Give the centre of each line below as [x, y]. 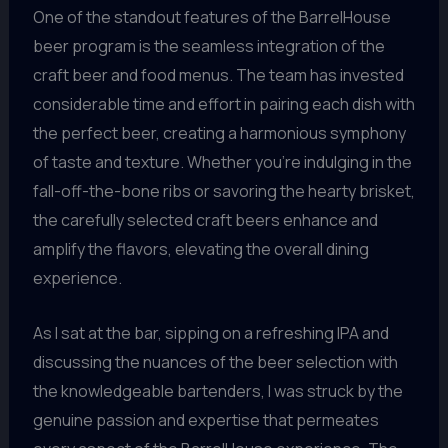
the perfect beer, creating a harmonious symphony [219, 132]
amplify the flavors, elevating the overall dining [200, 248]
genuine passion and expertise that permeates [205, 419]
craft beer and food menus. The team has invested [218, 74]
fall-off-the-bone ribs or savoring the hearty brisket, [223, 190]
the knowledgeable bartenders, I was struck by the [217, 390]
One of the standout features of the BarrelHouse [211, 16]
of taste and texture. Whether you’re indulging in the [222, 161]
